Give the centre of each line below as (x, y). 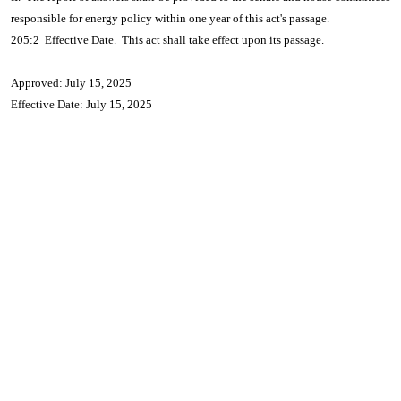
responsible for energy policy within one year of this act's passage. (170, 18)
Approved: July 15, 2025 (71, 83)
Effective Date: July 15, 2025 (81, 104)
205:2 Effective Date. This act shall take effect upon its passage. (167, 40)
